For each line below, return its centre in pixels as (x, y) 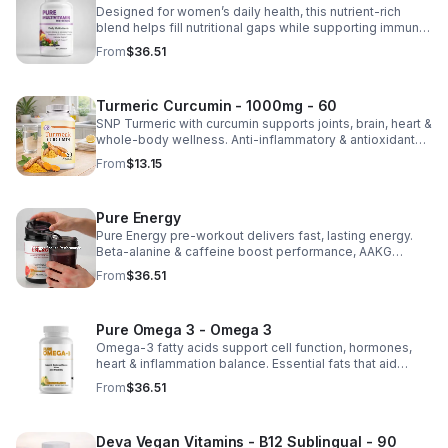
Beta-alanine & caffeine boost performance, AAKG (244, 251)
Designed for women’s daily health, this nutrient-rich (248, 11)
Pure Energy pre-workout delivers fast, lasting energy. (254, 235)
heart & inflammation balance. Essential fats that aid (246, 363)
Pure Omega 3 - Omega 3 (184, 329)
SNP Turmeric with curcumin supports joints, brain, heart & (264, 123)
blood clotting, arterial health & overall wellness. (236, 379)
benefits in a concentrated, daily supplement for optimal (261, 155)
